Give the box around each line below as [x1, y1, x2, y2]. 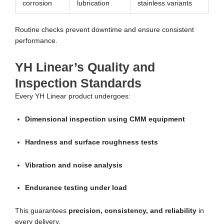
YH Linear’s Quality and [15, 59, 155, 74]
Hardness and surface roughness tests [25, 138, 158, 146]
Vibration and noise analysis [25, 161, 122, 169]
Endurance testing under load [25, 184, 127, 192]
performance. [15, 36, 57, 44]
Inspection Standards [15, 75, 141, 90]
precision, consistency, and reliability [68, 207, 196, 215]
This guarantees [15, 207, 68, 215]
